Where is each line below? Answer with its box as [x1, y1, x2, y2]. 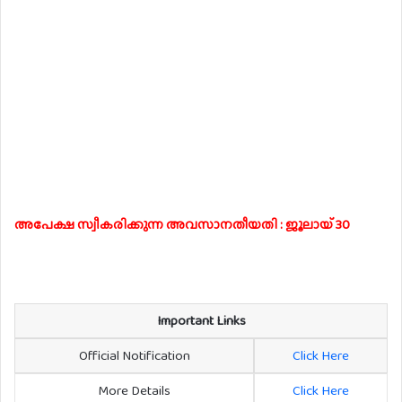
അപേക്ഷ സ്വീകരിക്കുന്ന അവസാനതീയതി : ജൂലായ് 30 [14, 214, 353, 234]
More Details [98, 380, 170, 400]
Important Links [156, 310, 246, 330]
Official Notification [78, 345, 190, 365]
